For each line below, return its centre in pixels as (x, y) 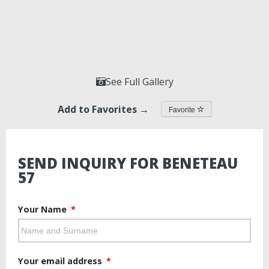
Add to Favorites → (103, 109)
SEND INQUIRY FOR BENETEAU (128, 163)
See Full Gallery (139, 82)
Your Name (44, 210)
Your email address (61, 261)
